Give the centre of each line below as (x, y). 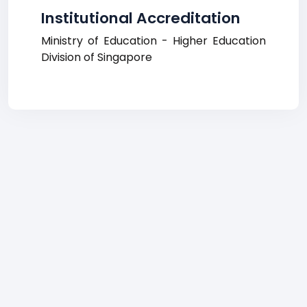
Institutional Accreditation (141, 18)
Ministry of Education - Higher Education (153, 41)
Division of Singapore (97, 57)
